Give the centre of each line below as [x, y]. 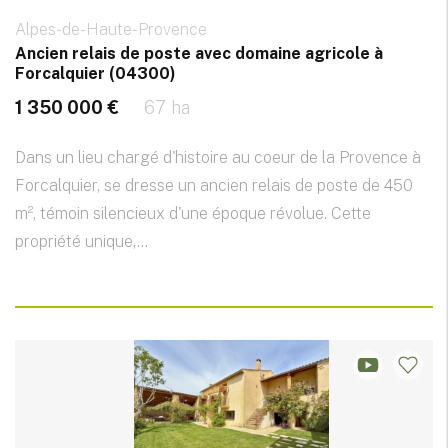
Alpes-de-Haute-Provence [111, 30]
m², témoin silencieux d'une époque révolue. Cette [193, 214]
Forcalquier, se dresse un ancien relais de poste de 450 [214, 186]
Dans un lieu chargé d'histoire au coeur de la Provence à [218, 158]
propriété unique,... [81, 242]
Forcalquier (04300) [95, 74]
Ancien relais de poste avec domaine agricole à [199, 54]
